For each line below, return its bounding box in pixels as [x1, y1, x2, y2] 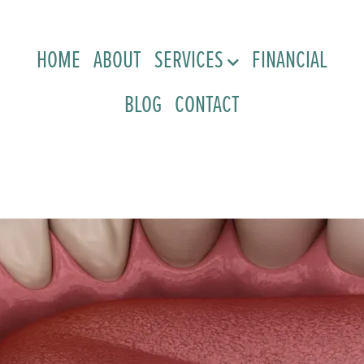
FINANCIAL [251, 41, 327, 75]
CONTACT [174, 86, 240, 119]
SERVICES [154, 41, 223, 75]
